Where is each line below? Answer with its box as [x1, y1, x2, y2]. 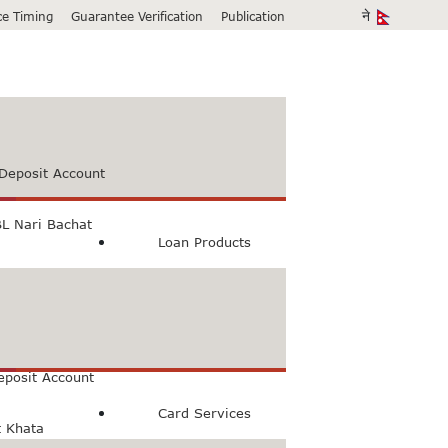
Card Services [158, 405, 252, 421]
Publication [221, 8, 286, 24]
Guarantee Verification [71, 8, 204, 24]
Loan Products [158, 234, 252, 250]
